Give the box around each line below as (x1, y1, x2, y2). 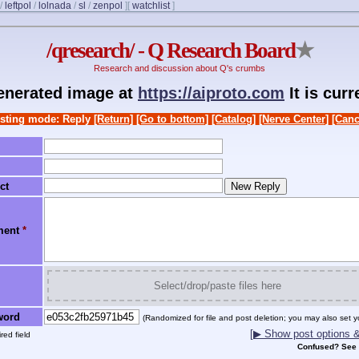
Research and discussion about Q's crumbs (94, 63, 265, 74)
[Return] (94, 112, 133, 125)
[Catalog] (212, 112, 256, 125)
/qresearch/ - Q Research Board (46, 38, 295, 63)
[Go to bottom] (136, 112, 208, 125)
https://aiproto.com (138, 83, 284, 102)
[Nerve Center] (259, 112, 329, 125)
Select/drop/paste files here (154, 280, 281, 292)
